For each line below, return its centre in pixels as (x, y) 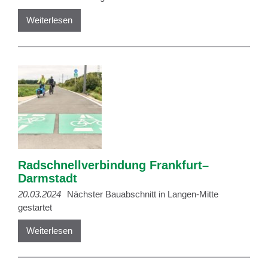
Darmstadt (48, 178)
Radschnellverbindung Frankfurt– (113, 165)
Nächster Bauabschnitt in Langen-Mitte (141, 194)
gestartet (35, 207)
